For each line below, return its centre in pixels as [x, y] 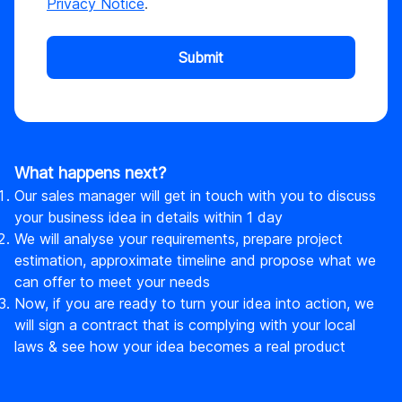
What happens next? [90, 173]
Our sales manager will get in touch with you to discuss [195, 196]
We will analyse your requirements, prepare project [179, 239]
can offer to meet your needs [112, 282]
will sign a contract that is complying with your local [185, 325]
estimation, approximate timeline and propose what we [195, 261]
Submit [201, 58]
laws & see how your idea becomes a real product [180, 347]
